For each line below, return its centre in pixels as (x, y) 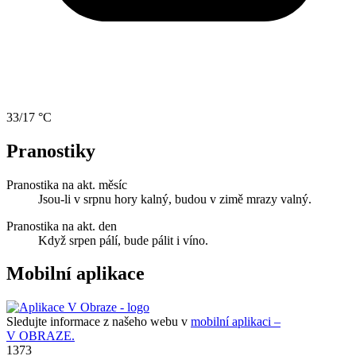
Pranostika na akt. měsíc (67, 184)
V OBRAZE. (41, 336)
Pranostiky (51, 151)
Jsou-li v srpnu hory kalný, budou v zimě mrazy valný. (175, 199)
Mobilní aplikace (75, 274)
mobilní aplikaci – (236, 322)
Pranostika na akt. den (62, 226)
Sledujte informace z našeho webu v (99, 322)
